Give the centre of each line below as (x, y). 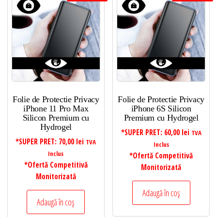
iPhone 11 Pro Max (56, 109)
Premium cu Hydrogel (161, 118)
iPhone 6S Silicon (161, 109)
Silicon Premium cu (56, 118)
